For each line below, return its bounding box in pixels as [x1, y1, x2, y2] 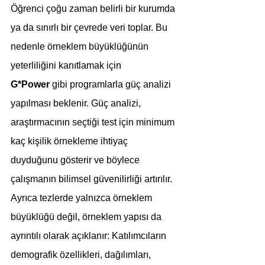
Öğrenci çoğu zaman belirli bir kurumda [11, 4, 177, 14]
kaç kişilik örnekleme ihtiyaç [11, 136, 130, 146]
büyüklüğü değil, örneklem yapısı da [11, 212, 164, 222]
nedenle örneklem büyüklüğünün [11, 41, 151, 51]
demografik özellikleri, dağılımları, [11, 250, 153, 260]
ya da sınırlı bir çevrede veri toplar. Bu [11, 22, 170, 33]
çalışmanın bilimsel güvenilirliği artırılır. [11, 174, 174, 184]
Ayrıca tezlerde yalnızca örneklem [11, 193, 154, 203]
